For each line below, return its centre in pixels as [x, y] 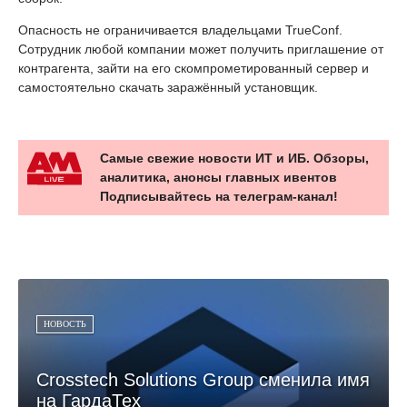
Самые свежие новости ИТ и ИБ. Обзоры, [234, 158]
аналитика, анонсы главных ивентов [218, 177]
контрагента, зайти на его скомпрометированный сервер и [194, 68]
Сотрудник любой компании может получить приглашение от [201, 49]
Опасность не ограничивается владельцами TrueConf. [180, 30]
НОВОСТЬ [65, 324]
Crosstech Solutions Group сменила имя [203, 380]
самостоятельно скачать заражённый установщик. [168, 87]
